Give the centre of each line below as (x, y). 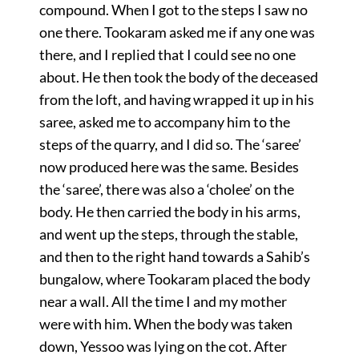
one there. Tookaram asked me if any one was (177, 32)
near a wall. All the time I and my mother (163, 301)
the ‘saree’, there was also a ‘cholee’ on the (166, 189)
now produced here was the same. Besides (169, 166)
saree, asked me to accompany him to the (164, 121)
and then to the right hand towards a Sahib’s (174, 256)
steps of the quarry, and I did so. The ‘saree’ (170, 144)
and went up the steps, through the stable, (168, 234)
